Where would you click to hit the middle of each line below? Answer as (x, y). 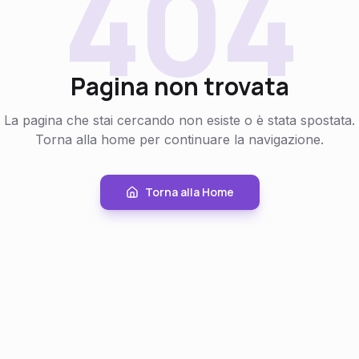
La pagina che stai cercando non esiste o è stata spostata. (179, 120)
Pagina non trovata (179, 86)
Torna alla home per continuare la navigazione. (179, 139)
